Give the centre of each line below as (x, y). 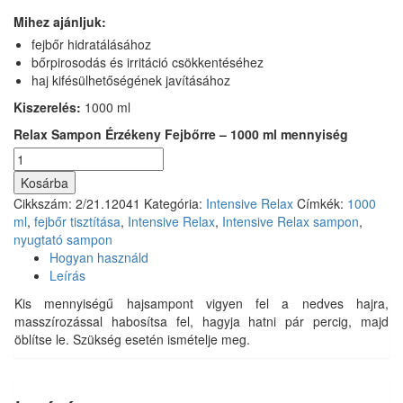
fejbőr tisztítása (77, 221)
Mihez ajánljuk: (60, 22)
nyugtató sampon (63, 239)
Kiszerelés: (47, 107)
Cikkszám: (45, 203)
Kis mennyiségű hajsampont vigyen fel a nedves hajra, (201, 303)
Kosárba (45, 183)
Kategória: (175, 203)
